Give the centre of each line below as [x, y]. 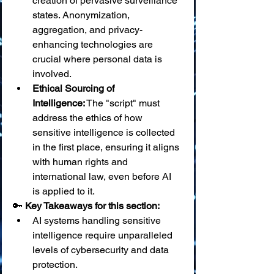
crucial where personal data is [98, 59]
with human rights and [81, 162]
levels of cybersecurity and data [102, 250]
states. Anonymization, [82, 15]
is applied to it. [64, 191]
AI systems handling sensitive [98, 220]
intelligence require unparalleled [104, 235]
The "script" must [124, 103]
